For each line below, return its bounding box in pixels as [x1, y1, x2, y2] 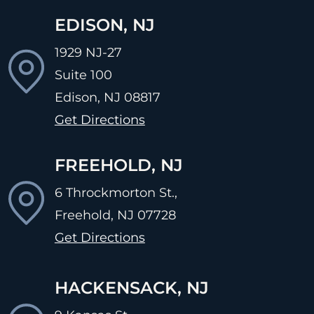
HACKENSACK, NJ [54, 277, 209, 298]
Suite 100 [54, 67, 112, 83]
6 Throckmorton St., [54, 184, 177, 200]
